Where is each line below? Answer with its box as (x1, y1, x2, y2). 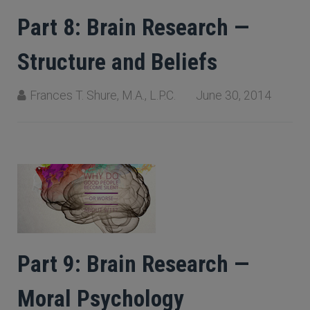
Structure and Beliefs (17, 48, 217, 75)
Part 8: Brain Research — (17, 14, 249, 41)
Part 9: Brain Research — (17, 250, 249, 277)
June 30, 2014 (196, 89, 271, 102)
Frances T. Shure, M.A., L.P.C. (30, 89, 176, 102)
